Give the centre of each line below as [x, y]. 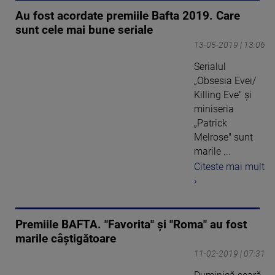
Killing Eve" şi [223, 95]
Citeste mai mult [229, 167]
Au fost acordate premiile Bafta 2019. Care [128, 16]
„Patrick [211, 123]
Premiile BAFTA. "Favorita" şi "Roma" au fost [131, 225]
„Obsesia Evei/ [225, 81]
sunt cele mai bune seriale [84, 30]
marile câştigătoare [66, 239]
